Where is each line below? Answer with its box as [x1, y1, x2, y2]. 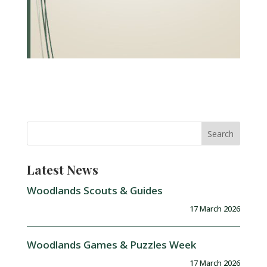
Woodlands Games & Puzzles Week [26, 238, 196, 252]
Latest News [26, 161, 98, 178]
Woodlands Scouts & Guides [26, 184, 163, 198]
